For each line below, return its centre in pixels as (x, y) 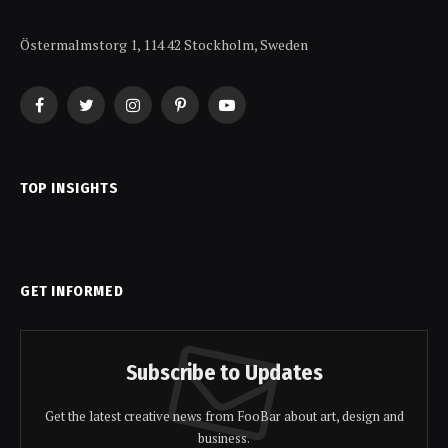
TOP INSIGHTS (69, 188)
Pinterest (208, 114)
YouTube (252, 114)
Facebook (68, 114)
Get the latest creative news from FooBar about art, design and (224, 416)
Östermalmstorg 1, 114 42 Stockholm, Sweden (164, 45)
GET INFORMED (72, 291)
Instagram (164, 114)
